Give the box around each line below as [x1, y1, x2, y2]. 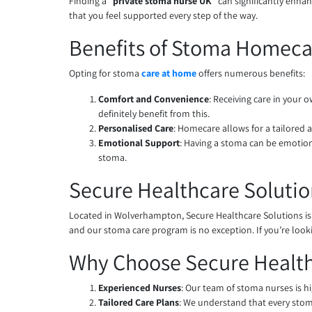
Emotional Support [98, 136, 180, 150]
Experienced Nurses [98, 281, 182, 295]
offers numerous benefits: [196, 67, 306, 80]
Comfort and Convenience [98, 93, 210, 106]
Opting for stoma [69, 67, 140, 80]
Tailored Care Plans [98, 296, 180, 309]
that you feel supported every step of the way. [69, 9, 258, 22]
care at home [141, 67, 197, 80]
